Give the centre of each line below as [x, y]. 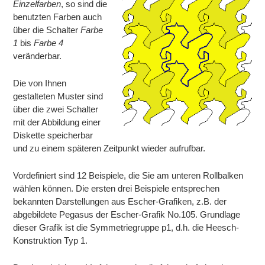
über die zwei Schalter [56, 109]
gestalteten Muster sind [58, 96]
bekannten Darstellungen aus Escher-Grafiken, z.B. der [120, 202]
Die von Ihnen [40, 83]
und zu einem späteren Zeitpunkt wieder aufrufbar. [109, 148]
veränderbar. [38, 56]
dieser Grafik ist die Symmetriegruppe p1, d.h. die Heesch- [126, 228]
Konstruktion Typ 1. [51, 241]
